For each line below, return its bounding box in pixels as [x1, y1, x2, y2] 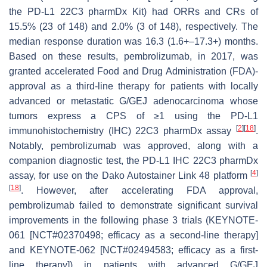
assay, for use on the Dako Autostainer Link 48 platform [9, 170, 250, 181]
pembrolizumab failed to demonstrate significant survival [9, 200, 258, 211]
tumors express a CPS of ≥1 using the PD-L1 [9, 111, 258, 122]
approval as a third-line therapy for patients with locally [9, 81, 258, 92]
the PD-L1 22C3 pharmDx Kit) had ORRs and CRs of [9, 7, 258, 17]
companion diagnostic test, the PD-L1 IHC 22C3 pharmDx [9, 156, 258, 166]
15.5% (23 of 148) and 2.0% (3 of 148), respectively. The [9, 21, 258, 32]
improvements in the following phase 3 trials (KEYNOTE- [9, 215, 258, 226]
